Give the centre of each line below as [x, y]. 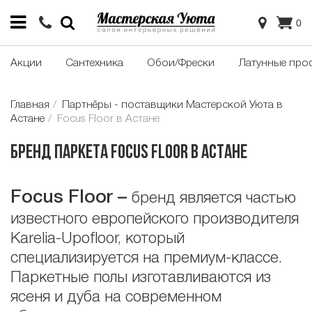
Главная [30, 106]
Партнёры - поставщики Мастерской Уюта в [173, 106]
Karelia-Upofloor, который [97, 239]
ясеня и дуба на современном [116, 298]
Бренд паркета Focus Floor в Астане [129, 154]
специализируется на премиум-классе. [146, 259]
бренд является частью [214, 199]
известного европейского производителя [155, 220]
